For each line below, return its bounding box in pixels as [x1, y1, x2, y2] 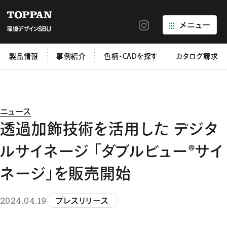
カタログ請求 [176, 53, 218, 60]
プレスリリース [56, 197, 109, 205]
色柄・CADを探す [104, 53, 158, 60]
